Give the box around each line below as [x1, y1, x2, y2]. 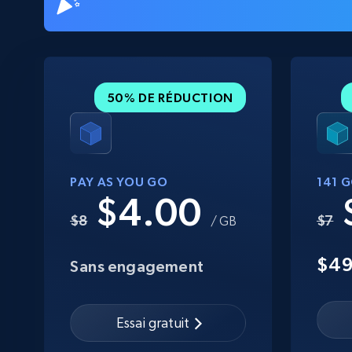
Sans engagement [70, 257, 203, 275]
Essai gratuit [115, 314, 190, 332]
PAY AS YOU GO [70, 174, 168, 189]
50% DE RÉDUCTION [106, 90, 233, 104]
